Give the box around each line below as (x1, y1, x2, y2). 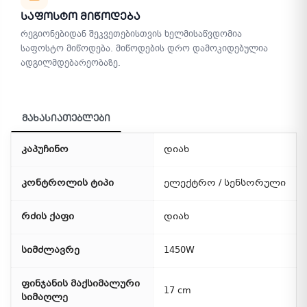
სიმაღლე (21, 291, 68, 305)
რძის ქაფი (21, 210, 74, 224)
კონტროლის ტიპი (21, 177, 114, 191)
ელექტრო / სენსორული (164, 177, 286, 191)
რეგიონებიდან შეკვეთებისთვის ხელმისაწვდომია (21, 27, 242, 40)
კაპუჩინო (21, 143, 69, 157)
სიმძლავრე (21, 244, 79, 258)
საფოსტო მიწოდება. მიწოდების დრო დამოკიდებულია (21, 42, 268, 55)
